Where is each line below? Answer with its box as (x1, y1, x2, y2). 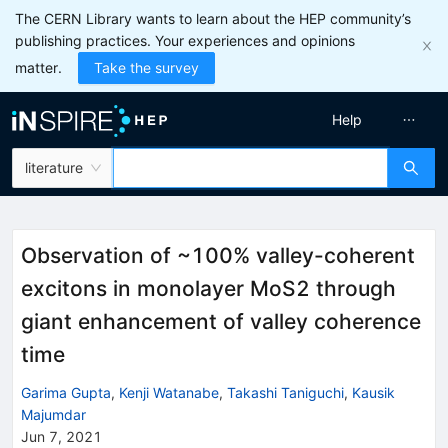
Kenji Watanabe (119, 383, 219, 401)
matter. (15, 59, 62, 76)
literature (25, 159, 83, 176)
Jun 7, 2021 (21, 427, 102, 445)
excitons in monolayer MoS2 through (21, 276, 396, 301)
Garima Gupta (21, 383, 111, 401)
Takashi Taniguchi (227, 383, 344, 401)
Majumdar (21, 405, 86, 423)
